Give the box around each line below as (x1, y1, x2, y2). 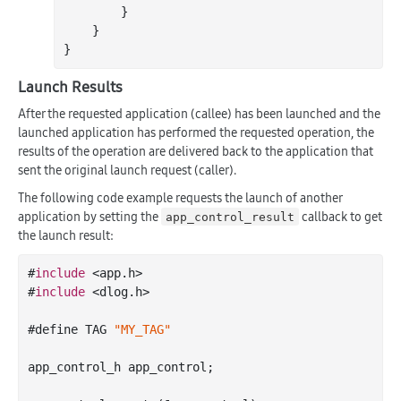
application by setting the (18, 207, 161, 226)
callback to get (299, 207, 383, 226)
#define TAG (28, 321, 114, 337)
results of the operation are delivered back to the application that (18, 141, 373, 160)
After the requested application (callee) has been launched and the (18, 104, 380, 123)
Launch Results (18, 75, 123, 98)
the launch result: (18, 226, 114, 244)
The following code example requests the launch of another (18, 188, 342, 207)
